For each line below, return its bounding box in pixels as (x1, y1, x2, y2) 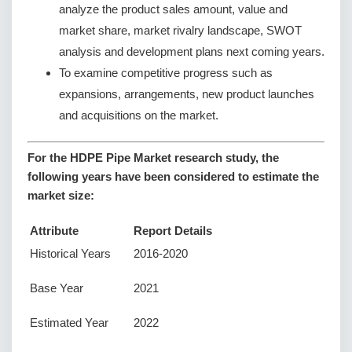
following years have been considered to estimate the (27, 170, 319, 184)
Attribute (30, 224, 79, 238)
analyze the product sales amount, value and (59, 2, 288, 16)
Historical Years (30, 247, 111, 261)
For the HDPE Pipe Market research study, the (27, 151, 279, 165)
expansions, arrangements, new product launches (59, 86, 314, 101)
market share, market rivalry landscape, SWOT (59, 23, 302, 37)
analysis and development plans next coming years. (59, 44, 324, 58)
